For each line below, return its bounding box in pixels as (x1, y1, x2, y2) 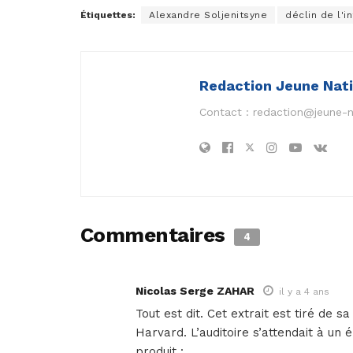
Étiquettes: (80, 9, 136, 21)
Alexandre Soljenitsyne (149, 9, 267, 21)
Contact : (199, 106, 253, 119)
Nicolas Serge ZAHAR (136, 284, 255, 298)
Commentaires (80, 223, 231, 247)
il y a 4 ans (279, 286, 329, 298)
